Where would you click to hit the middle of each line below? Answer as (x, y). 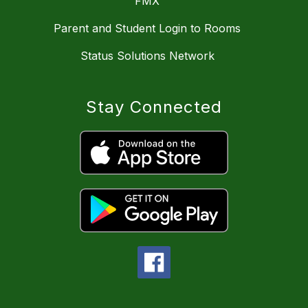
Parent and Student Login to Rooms (147, 28)
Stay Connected (154, 107)
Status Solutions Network (147, 55)
